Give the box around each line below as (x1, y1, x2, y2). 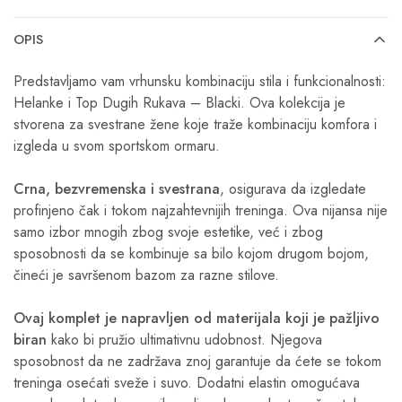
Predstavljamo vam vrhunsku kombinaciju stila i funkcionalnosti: (13, 71, 386, 92)
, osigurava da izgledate (220, 179, 366, 199)
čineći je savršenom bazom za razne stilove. (13, 265, 279, 285)
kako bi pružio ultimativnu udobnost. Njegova (47, 329, 322, 350)
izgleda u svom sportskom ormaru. (13, 135, 220, 156)
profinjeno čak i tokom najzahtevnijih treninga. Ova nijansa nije (13, 200, 388, 221)
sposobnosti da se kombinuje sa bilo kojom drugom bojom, (13, 243, 369, 264)
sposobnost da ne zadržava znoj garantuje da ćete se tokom (13, 351, 381, 371)
